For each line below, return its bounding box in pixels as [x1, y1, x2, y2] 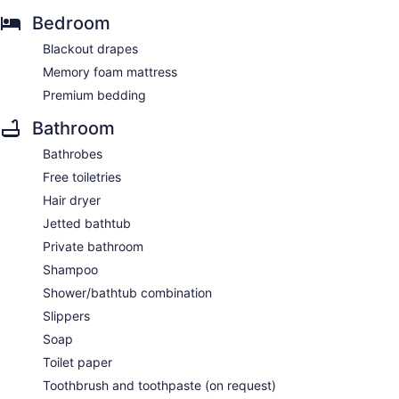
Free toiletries [43, 169, 121, 185]
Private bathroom [43, 239, 143, 255]
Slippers [43, 308, 90, 324]
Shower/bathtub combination [43, 285, 212, 301]
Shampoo [43, 262, 98, 278]
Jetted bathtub [43, 216, 131, 232]
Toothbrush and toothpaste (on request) [43, 378, 276, 394]
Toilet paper [43, 354, 112, 370]
